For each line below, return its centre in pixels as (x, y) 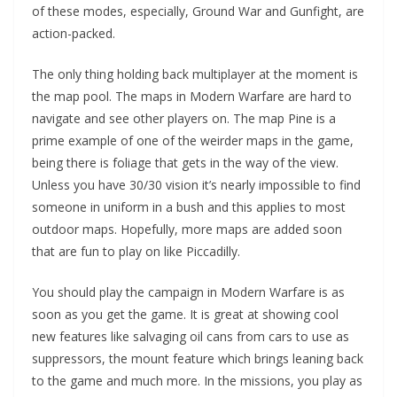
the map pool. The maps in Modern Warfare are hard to (192, 96)
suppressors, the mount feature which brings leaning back (198, 358)
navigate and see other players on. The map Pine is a (184, 118)
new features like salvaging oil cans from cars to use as (191, 336)
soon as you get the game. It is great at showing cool (185, 314)
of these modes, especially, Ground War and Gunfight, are (198, 11)
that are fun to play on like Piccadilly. (136, 251)
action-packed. (75, 33)
